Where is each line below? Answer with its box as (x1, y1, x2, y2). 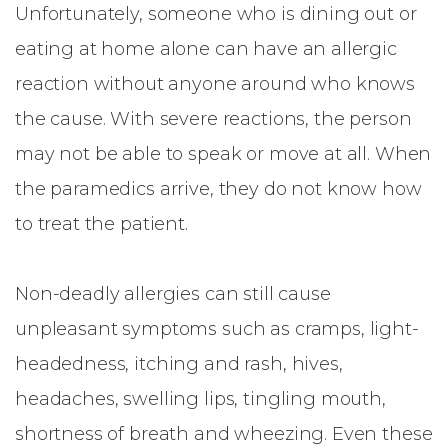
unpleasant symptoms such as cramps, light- (15, 318, 419, 340)
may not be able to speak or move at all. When (15, 143, 432, 165)
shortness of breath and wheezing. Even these (15, 423, 433, 445)
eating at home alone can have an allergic (15, 38, 397, 60)
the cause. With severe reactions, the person (15, 108, 412, 130)
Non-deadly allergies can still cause (15, 283, 331, 305)
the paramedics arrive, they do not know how (15, 178, 422, 200)
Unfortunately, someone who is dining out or (15, 3, 417, 25)
